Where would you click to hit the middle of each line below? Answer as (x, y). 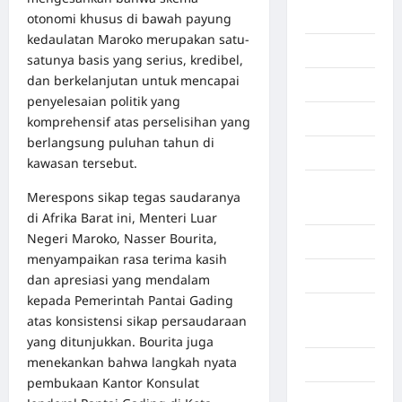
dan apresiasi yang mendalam (118, 279)
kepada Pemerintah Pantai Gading (130, 300)
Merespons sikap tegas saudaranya (134, 197)
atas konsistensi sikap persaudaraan (137, 320)
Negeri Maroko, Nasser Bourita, (122, 238)
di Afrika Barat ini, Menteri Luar (122, 217)
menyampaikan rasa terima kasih (127, 258)
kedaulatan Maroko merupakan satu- (138, 39)
